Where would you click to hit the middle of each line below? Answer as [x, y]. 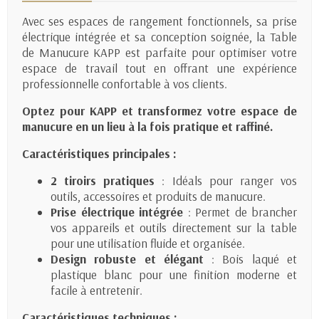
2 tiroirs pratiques [103, 181]
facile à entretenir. [96, 291]
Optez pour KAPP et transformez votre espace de [159, 111]
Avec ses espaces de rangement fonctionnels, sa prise [159, 21]
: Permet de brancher [240, 212]
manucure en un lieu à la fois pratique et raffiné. [148, 127]
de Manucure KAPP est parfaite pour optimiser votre [159, 53]
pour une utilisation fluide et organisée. [148, 244]
